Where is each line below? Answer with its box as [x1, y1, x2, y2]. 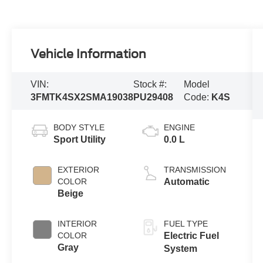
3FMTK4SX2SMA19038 [31, 92, 134, 103]
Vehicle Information [31, 47, 147, 62]
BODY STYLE [53, 123, 105, 133]
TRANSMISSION [163, 165, 226, 175]
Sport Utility [53, 134, 106, 145]
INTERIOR [58, 219, 97, 229]
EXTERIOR [58, 165, 100, 175]
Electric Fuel [163, 231, 219, 241]
